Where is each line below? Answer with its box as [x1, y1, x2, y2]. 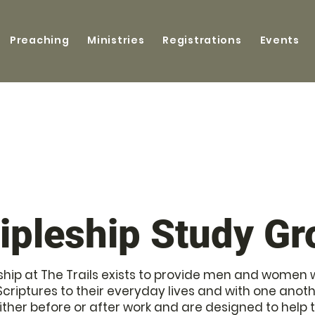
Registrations [162, 33, 242, 47]
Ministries [87, 33, 145, 47]
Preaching [10, 33, 70, 47]
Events [259, 33, 300, 47]
